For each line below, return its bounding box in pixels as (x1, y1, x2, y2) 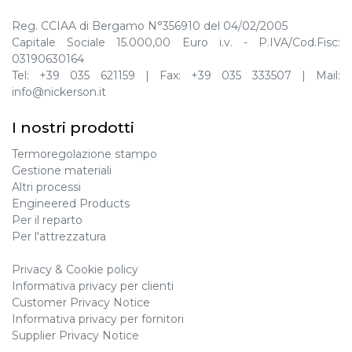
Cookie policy (66, 262, 138, 277)
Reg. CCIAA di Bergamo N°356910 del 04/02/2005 (12, 19, 288, 33)
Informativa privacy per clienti (12, 279, 174, 293)
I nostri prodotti (12, 118, 134, 137)
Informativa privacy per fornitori (12, 312, 184, 326)
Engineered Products (12, 196, 130, 211)
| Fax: (134, 68, 192, 82)
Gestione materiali (12, 163, 112, 178)
